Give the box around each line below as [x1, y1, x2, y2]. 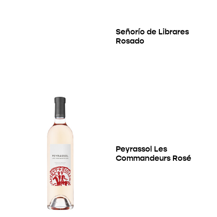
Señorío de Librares [116, 27, 189, 36]
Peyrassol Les [116, 144, 167, 154]
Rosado [116, 36, 144, 46]
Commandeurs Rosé [116, 153, 191, 163]
